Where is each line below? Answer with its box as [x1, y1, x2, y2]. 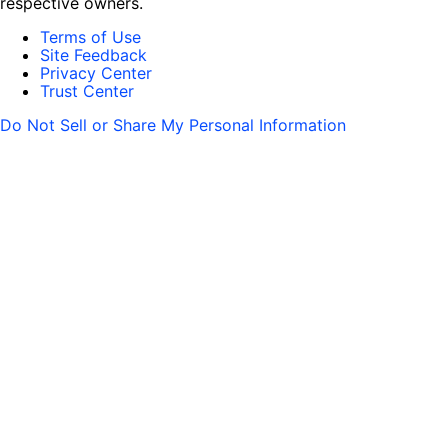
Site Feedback [40, 45, 147, 65]
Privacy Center [40, 63, 152, 83]
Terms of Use [40, 27, 141, 47]
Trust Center [40, 81, 134, 101]
